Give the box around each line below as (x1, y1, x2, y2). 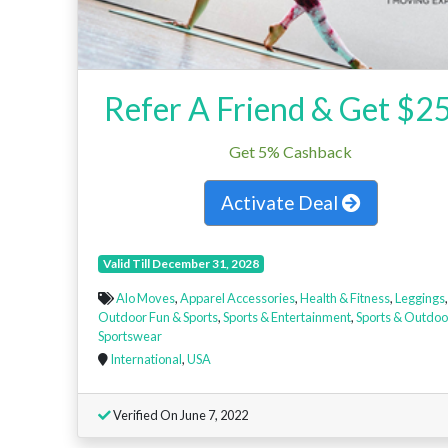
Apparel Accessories (180, 289, 295, 306)
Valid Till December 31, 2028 (102, 255, 259, 271)
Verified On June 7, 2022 (111, 406, 248, 423)
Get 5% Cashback (229, 141, 353, 161)
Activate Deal (220, 190, 342, 214)
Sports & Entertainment (223, 308, 351, 325)
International (110, 350, 182, 367)
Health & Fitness (300, 289, 390, 306)
